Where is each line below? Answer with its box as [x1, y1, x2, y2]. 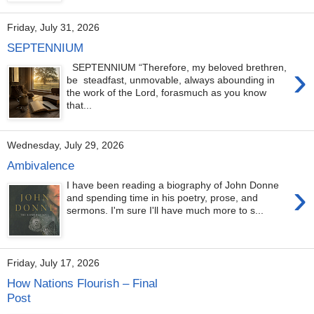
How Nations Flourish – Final [7, 275, 158, 290]
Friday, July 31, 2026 [7, 22, 100, 33]
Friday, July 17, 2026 [7, 257, 100, 268]
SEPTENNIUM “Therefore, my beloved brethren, [67, 62, 287, 74]
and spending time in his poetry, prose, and [67, 192, 259, 204]
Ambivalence [7, 158, 74, 172]
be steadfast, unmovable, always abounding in [67, 74, 275, 86]
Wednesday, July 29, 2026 [7, 139, 124, 151]
